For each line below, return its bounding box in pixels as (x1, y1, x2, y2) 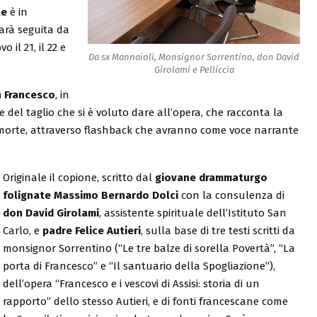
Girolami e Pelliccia (154, 64, 234, 75)
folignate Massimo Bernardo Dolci (2, 188, 178, 202)
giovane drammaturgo (154, 171, 267, 184)
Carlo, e (2, 224, 42, 237)
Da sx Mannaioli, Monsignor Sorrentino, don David (88, 51, 299, 62)
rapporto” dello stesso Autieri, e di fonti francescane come (2, 294, 288, 308)
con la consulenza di (178, 188, 284, 202)
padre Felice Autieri (42, 224, 141, 237)
